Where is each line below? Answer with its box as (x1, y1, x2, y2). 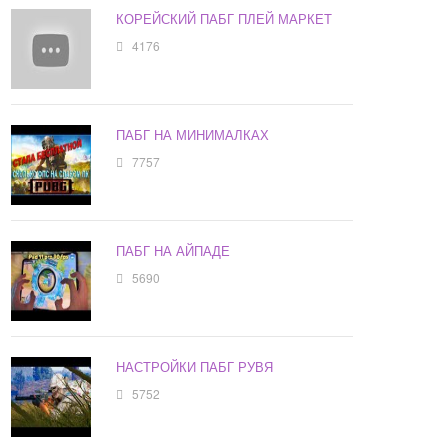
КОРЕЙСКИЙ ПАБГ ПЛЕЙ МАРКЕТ (116, 9, 333, 29)
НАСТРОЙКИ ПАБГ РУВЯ (116, 357, 274, 377)
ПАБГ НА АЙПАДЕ (116, 241, 231, 261)
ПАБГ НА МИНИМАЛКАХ (116, 125, 270, 145)
